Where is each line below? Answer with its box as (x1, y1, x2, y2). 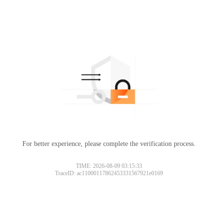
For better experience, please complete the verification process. (22, 140, 196, 147)
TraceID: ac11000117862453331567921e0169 (55, 169, 163, 177)
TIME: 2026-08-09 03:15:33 (76, 162, 142, 169)
